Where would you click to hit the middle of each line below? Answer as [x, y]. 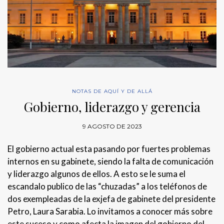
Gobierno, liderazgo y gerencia [112, 106]
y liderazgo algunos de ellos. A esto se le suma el [96, 173]
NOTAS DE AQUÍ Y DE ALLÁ [112, 91]
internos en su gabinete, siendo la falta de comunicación [110, 161]
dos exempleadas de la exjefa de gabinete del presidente [111, 198]
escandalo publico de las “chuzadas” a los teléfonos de [107, 186]
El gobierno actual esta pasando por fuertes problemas [109, 148]
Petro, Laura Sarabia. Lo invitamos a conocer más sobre [110, 211]
